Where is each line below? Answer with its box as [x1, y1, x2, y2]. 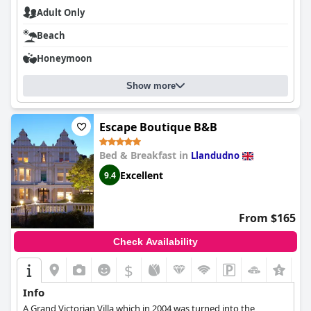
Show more [126, 81, 176, 91]
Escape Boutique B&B [99, 119, 217, 135]
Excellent [120, 168, 163, 182]
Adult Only [37, 6, 85, 19]
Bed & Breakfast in [99, 149, 191, 162]
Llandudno [191, 149, 239, 162]
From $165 [239, 210, 296, 226]
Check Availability [113, 236, 198, 247]
